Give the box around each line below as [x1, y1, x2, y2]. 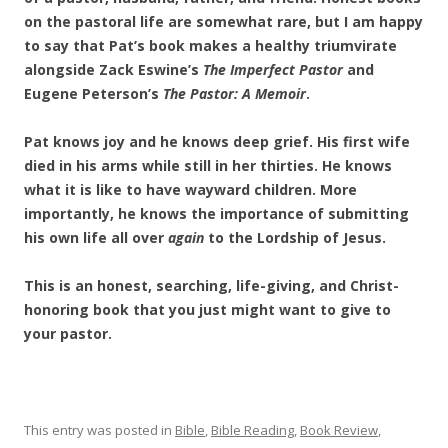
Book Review [300, 421, 378, 439]
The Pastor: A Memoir [163, 84, 306, 103]
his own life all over [24, 228, 168, 247]
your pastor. [24, 324, 112, 343]
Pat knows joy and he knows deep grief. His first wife [24, 132, 410, 151]
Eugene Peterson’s [24, 84, 163, 103]
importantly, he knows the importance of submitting [24, 204, 409, 223]
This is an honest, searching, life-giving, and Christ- [24, 276, 399, 295]
